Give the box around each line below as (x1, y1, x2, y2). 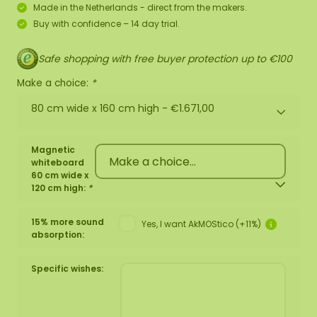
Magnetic (31, 144, 75, 156)
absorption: (31, 229, 84, 241)
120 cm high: (31, 182, 88, 194)
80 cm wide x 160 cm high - (31, 101, 171, 115)
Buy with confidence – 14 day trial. (33, 18, 180, 30)
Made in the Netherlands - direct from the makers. (33, 1, 247, 13)
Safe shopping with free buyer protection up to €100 (38, 51, 292, 66)
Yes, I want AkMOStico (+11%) (142, 218, 261, 230)
